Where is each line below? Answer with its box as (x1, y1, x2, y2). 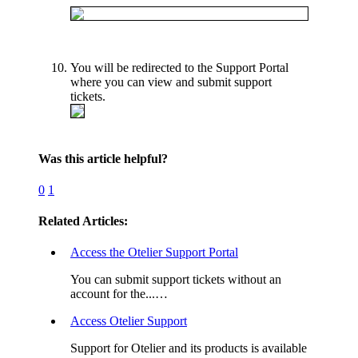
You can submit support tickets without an (70, 272, 281, 287)
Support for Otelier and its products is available (70, 341, 307, 356)
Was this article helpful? (38, 151, 168, 165)
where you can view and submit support (70, 75, 272, 89)
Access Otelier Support (70, 314, 187, 328)
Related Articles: (38, 214, 128, 229)
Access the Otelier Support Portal (70, 245, 238, 260)
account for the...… (70, 287, 168, 301)
